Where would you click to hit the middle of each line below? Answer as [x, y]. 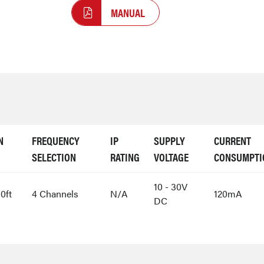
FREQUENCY [56, 141]
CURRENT [232, 141]
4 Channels [55, 194]
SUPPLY [169, 141]
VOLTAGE [171, 157]
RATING [125, 157]
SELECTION [54, 157]
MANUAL [128, 13]
